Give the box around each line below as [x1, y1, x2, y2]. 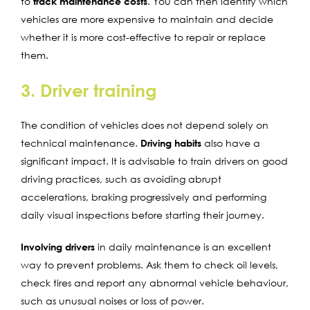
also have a [201, 136, 260, 149]
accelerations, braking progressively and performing [21, 190, 266, 203]
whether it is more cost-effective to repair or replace [21, 30, 266, 43]
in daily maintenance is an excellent [95, 240, 271, 253]
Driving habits [140, 136, 201, 149]
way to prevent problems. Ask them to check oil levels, [21, 258, 278, 271]
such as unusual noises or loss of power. [21, 294, 204, 307]
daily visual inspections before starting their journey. [21, 208, 264, 221]
